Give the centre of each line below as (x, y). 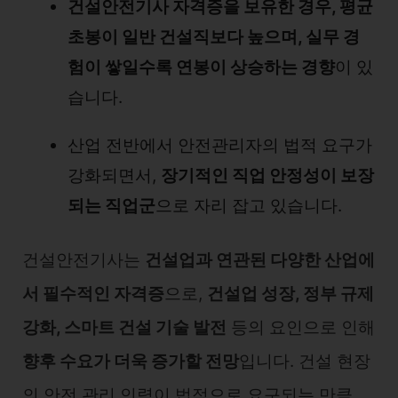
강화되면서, (114, 175)
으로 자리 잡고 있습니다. (249, 205)
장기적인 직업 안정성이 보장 (267, 175)
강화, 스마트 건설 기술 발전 (124, 327)
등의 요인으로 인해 (301, 327)
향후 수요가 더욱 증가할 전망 (131, 361)
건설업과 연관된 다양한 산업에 (260, 260)
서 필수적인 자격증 (93, 294)
